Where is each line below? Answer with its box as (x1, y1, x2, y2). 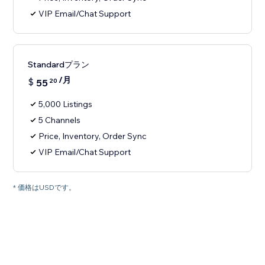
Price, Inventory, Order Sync (38, 131, 147, 142)
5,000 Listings (38, 99, 93, 110)
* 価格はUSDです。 (13, 183, 76, 192)
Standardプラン (28, 59, 90, 70)
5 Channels (38, 115, 81, 126)
